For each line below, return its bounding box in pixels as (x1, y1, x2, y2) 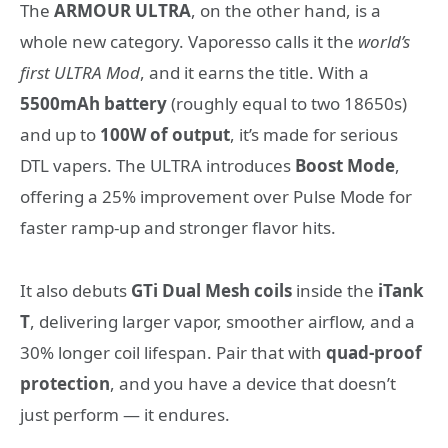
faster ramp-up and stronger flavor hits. (20, 216, 336, 240)
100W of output (100, 123, 230, 147)
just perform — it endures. (20, 402, 230, 426)
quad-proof (326, 340, 422, 364)
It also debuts (20, 278, 131, 302)
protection (20, 371, 110, 395)
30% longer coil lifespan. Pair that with (20, 340, 326, 364)
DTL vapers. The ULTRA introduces (20, 154, 295, 178)
